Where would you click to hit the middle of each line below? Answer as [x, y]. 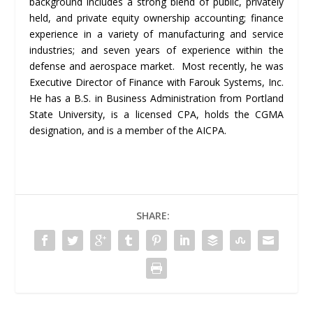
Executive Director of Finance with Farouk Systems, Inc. [156, 82]
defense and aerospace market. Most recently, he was [156, 66]
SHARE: [153, 215]
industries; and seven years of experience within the [156, 50]
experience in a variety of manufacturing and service [156, 34]
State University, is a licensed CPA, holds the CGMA [156, 114]
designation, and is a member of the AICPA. [128, 130]
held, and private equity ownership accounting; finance [156, 17]
